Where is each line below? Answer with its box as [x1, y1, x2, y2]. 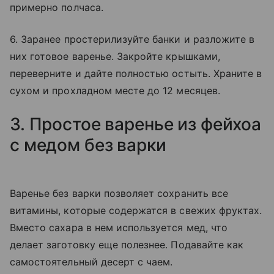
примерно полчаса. [10, 1, 103, 14]
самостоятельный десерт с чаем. [10, 256, 173, 268]
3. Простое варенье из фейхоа [10, 114, 262, 135]
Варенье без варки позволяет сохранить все [10, 187, 228, 200]
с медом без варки [10, 135, 171, 156]
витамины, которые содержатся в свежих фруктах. [10, 204, 262, 217]
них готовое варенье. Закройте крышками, [10, 50, 220, 63]
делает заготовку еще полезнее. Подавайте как [10, 239, 244, 251]
